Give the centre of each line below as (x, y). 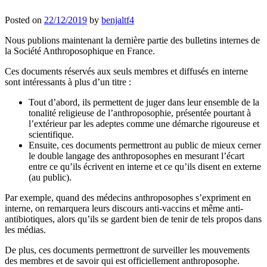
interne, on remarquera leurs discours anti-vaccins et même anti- (124, 209)
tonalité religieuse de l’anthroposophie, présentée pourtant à (140, 113)
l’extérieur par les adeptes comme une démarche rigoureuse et (144, 124)
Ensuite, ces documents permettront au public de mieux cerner (145, 145)
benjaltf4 (118, 20)
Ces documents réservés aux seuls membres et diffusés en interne (126, 72)
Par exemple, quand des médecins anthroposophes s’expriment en (128, 198)
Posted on (24, 20)
